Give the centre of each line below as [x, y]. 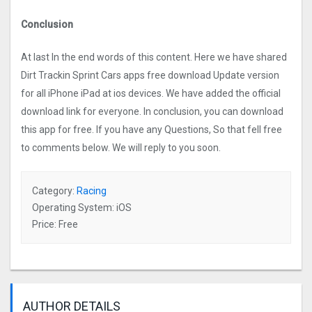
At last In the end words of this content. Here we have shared [154, 57]
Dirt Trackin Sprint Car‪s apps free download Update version [150, 76]
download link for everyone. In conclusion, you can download [152, 112]
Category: [54, 191]
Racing [92, 191]
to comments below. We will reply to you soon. [121, 148]
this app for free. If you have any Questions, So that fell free [151, 130]
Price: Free [55, 225]
